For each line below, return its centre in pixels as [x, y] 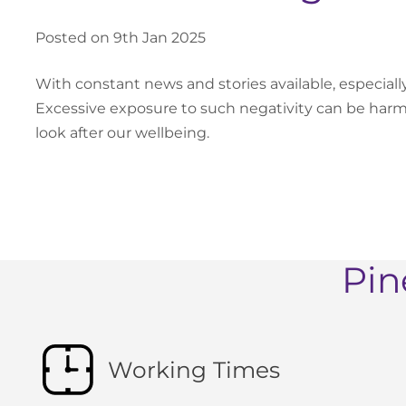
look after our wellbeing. [122, 133]
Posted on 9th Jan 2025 [120, 38]
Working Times [193, 369]
